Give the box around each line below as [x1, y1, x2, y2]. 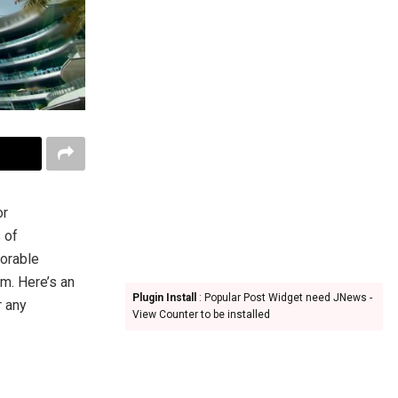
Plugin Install [132, 291, 196, 304]
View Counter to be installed [132, 308, 270, 321]
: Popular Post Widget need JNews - [196, 291, 372, 304]
